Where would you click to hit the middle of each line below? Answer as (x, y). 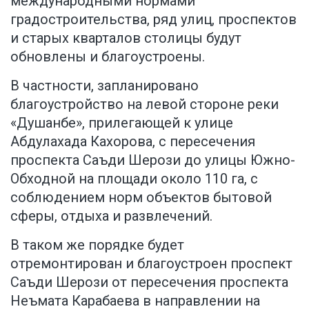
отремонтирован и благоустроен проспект (151, 263)
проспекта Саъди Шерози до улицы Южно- (153, 160)
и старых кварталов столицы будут (126, 38)
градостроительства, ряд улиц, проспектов (153, 19)
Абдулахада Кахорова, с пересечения (133, 141)
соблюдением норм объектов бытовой (141, 197)
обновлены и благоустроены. (108, 56)
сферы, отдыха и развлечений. (111, 216)
